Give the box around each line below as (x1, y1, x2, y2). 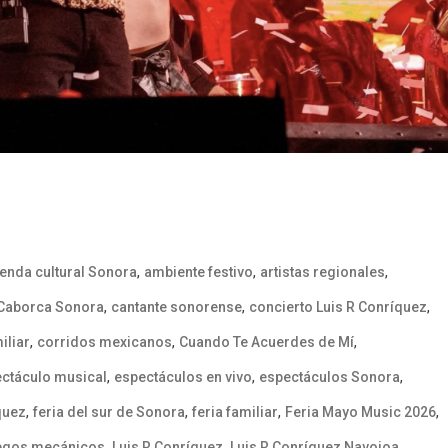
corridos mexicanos (37, 333, 172, 350)
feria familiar (192, 403, 278, 420)
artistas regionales (260, 263, 385, 280)
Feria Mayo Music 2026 (285, 403, 436, 420)
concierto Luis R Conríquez (249, 298, 427, 315)
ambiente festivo (144, 263, 253, 280)
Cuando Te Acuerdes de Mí (179, 333, 354, 350)
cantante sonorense (111, 298, 242, 315)
